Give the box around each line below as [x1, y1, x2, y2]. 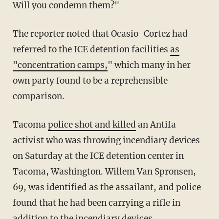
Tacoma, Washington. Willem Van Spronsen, [12, 166, 196, 177]
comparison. [12, 90, 65, 102]
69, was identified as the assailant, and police [12, 181, 201, 193]
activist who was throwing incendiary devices [12, 134, 200, 146]
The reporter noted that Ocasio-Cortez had [12, 28, 19, 39]
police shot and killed [47, 119, 136, 130]
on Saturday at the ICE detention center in [12, 150, 184, 161]
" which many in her [107, 59, 191, 70]
